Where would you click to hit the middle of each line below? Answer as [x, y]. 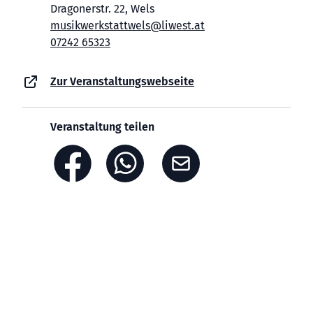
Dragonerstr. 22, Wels [102, 9]
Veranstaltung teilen [102, 127]
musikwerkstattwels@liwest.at [128, 26]
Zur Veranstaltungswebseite [122, 81]
